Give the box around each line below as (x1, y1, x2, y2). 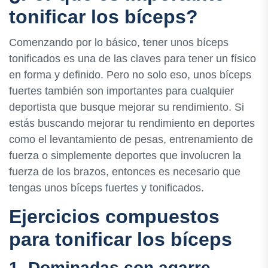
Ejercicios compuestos (9, 206, 220, 228)
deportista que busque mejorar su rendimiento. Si (9, 101, 244, 114)
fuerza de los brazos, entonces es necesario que (9, 166, 240, 178)
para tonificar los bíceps (9, 229, 232, 251)
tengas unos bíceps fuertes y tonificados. (9, 182, 204, 194)
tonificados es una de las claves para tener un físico (9, 53, 256, 65)
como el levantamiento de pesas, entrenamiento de (9, 133, 253, 146)
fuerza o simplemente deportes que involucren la (9, 150, 241, 162)
